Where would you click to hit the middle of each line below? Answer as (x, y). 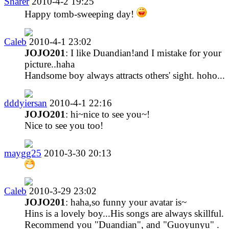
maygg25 (23, 153)
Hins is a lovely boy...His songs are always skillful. (124, 213)
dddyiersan (26, 103)
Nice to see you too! (64, 125)
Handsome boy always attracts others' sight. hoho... (125, 75)
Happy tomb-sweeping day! (81, 14)
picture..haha (50, 64)
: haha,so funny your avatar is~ (126, 202)
